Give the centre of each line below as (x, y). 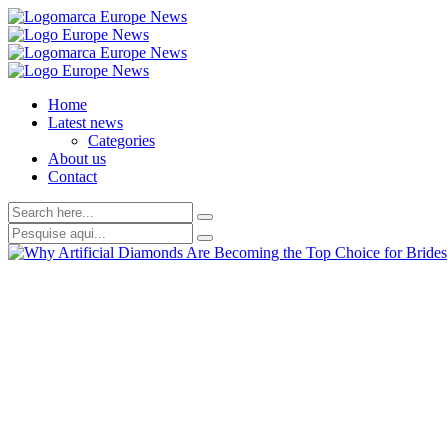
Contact (72, 176)
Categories (121, 140)
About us (77, 158)
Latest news (85, 122)
